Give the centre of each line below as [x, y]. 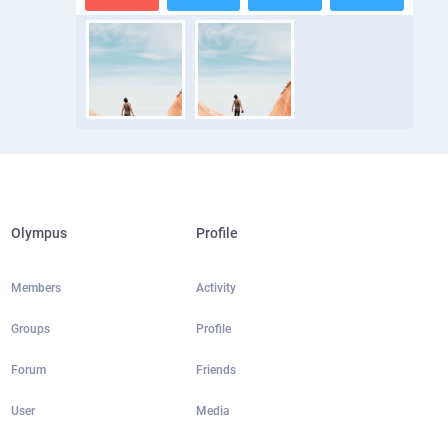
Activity [215, 288]
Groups [30, 329]
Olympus [38, 233]
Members [35, 288]
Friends [215, 370]
